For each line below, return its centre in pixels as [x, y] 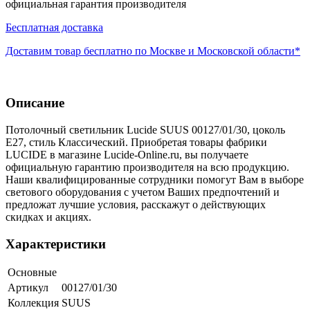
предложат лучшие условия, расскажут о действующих [136, 204]
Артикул [28, 288]
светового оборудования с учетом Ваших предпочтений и [143, 192]
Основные [32, 273]
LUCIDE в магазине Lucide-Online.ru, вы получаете [127, 154]
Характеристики [56, 244]
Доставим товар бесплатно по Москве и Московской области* [153, 51]
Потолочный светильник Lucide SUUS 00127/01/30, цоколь [145, 129]
